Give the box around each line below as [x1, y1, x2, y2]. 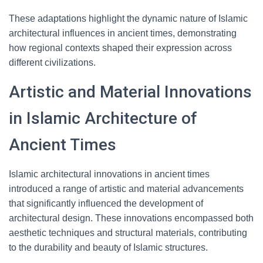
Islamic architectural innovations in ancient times [9, 169, 210, 179]
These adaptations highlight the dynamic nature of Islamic [9, 14, 248, 23]
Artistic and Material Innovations [9, 82, 252, 102]
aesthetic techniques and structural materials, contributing [9, 228, 247, 238]
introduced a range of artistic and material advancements [9, 184, 244, 194]
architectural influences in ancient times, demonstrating [9, 28, 237, 38]
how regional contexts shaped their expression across [9, 43, 232, 53]
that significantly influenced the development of [9, 198, 203, 208]
